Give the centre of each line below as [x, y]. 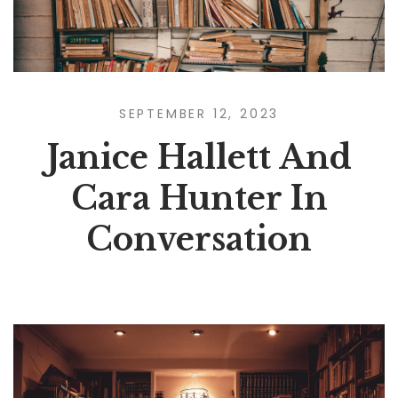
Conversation [199, 239]
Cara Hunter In [199, 198]
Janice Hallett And [199, 157]
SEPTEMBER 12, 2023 [199, 113]
